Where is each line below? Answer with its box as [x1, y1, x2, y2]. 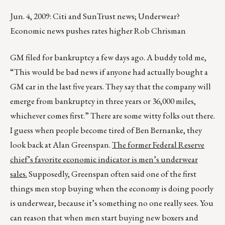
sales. [10, 168, 27, 180]
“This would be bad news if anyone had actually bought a [10, 66, 208, 78]
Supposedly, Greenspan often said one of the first [27, 168, 196, 180]
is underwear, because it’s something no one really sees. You [10, 197, 213, 209]
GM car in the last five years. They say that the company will [10, 81, 211, 92]
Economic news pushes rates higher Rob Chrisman [10, 25, 186, 37]
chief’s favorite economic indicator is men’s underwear [10, 154, 198, 165]
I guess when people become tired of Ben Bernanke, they [10, 125, 202, 136]
